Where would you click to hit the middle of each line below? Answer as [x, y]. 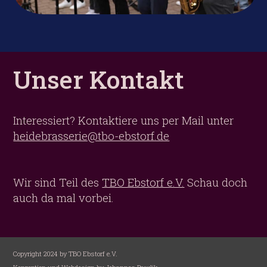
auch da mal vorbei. [64, 198]
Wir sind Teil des [58, 182]
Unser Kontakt [99, 80]
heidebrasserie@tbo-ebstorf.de [91, 136]
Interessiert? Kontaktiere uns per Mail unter [124, 120]
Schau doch [216, 182]
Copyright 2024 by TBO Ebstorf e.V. [66, 254]
